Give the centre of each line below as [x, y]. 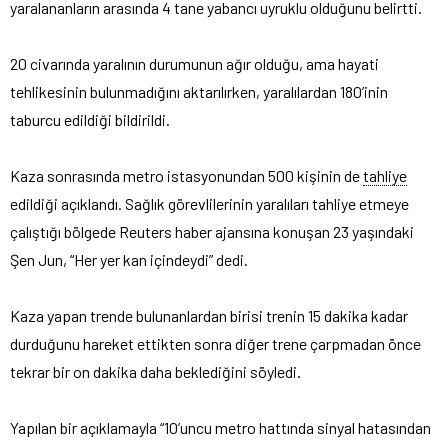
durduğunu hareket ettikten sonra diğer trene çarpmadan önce [215, 343]
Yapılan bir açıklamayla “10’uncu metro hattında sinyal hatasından [220, 427]
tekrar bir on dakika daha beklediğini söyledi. [155, 371]
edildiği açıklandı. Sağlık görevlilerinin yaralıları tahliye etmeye [209, 203]
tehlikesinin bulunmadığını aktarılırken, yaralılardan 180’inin [199, 91]
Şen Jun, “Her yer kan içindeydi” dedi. [132, 259]
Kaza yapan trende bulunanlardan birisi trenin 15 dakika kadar [209, 315]
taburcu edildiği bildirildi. [90, 119]
